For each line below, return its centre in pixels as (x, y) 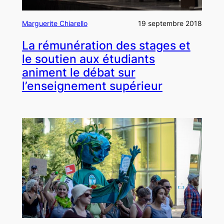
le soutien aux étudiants (88, 59)
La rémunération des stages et (106, 45)
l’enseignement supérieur (92, 86)
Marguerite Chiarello (54, 23)
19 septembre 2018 (170, 23)
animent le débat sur (78, 72)
